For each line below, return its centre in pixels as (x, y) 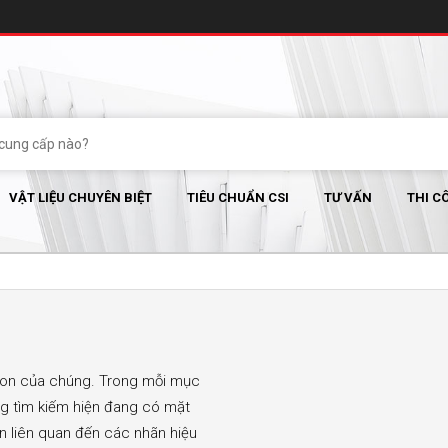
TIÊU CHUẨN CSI (238, 197)
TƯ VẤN (348, 197)
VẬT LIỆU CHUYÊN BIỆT (80, 197)
